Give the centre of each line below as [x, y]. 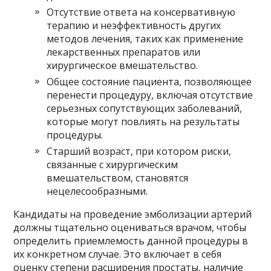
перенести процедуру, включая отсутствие [150, 95]
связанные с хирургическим [113, 165]
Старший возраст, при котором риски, [139, 152]
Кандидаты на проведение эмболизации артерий [133, 214]
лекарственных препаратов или [124, 52]
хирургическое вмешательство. [122, 66]
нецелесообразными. [97, 191]
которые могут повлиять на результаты [143, 122]
